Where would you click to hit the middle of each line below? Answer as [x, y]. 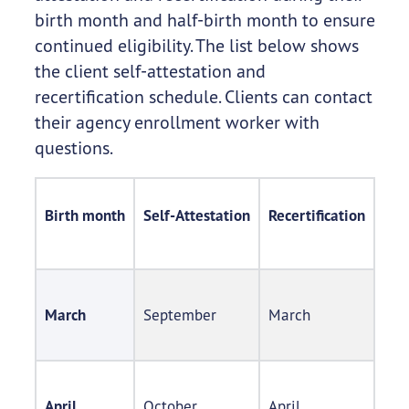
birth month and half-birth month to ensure [204, 20]
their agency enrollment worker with [177, 122]
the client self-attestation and [150, 71]
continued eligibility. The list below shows [196, 46]
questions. [73, 148]
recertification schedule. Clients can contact [203, 97]
